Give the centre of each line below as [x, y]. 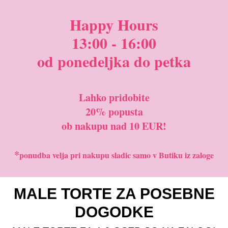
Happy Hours [114, 24]
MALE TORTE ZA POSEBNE [114, 194]
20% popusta [114, 112]
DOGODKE [114, 212]
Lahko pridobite [114, 97]
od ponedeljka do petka [114, 61]
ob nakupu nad [95, 126]
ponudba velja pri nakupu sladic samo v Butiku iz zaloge [117, 155]
